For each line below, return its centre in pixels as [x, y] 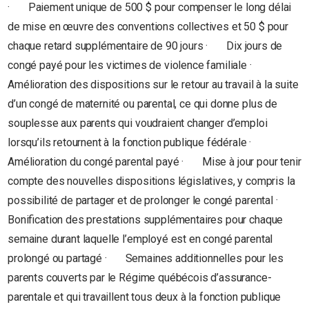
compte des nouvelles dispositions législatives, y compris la [151, 181]
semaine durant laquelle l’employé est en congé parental [140, 239]
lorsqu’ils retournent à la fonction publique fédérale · [138, 142]
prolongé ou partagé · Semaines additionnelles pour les [146, 258]
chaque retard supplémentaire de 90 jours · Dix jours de [145, 46]
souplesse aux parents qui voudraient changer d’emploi [138, 123]
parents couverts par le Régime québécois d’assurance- [140, 277]
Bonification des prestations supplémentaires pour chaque [146, 219]
